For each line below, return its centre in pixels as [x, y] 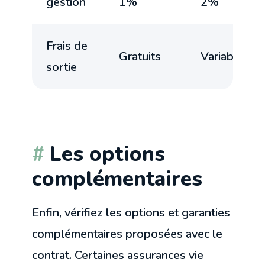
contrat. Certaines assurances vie [118, 255]
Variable [222, 56]
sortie [62, 67]
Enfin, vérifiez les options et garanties [131, 212]
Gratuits [140, 56]
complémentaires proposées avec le [127, 234]
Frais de [67, 46]
